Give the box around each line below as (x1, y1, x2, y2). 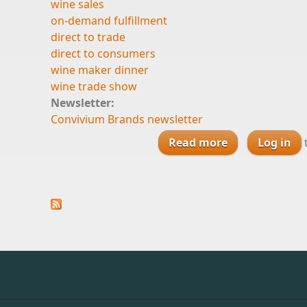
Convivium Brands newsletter (51, 112, 203, 127)
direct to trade (51, 29, 125, 45)
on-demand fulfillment (51, 13, 167, 28)
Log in (258, 135, 291, 150)
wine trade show (51, 79, 137, 94)
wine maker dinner (51, 62, 149, 77)
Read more (169, 135, 228, 150)
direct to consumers (51, 46, 156, 61)
